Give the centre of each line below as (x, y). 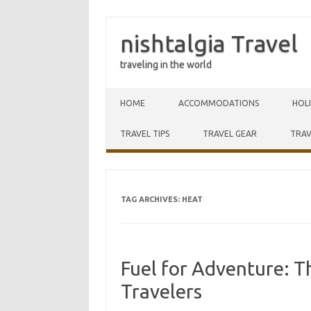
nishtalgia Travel (209, 43)
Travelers (161, 291)
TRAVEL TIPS (145, 134)
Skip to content (139, 93)
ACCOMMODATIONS (219, 103)
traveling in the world (166, 65)
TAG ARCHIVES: (151, 199)
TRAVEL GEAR (230, 134)
